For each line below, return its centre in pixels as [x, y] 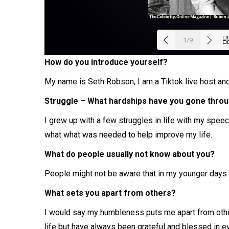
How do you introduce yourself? [106, 62]
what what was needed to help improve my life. [128, 134]
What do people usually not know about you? [130, 154]
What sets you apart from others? [110, 193]
